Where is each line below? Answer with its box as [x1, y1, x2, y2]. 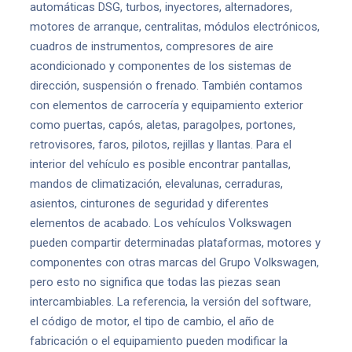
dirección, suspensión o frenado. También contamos [30, 79, 302, 93]
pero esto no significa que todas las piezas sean [30, 275, 280, 289]
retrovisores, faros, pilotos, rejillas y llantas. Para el [30, 137, 291, 152]
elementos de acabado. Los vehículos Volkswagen [30, 216, 291, 230]
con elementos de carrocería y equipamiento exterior [30, 98, 303, 112]
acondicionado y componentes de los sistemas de [30, 59, 291, 73]
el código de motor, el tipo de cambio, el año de [30, 314, 274, 328]
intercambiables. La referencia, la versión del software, [30, 295, 311, 309]
